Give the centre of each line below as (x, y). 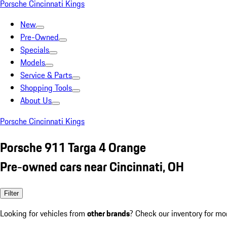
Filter (11, 193)
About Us (36, 100)
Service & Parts (46, 75)
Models (33, 62)
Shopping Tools (46, 88)
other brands (108, 213)
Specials (35, 50)
